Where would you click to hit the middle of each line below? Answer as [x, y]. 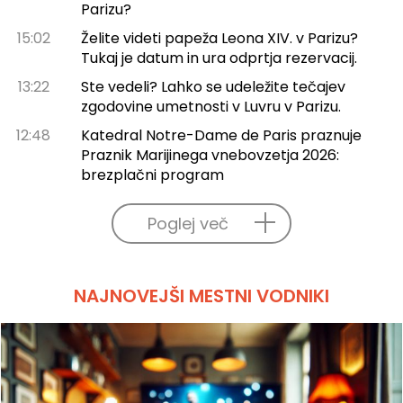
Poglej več [188, 223]
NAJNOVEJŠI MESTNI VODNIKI [201, 296]
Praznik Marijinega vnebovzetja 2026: [210, 155]
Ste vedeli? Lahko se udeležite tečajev [213, 86]
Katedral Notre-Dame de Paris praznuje [221, 135]
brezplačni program [152, 175]
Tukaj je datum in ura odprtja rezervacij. [219, 58]
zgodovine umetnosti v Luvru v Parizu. [210, 106]
